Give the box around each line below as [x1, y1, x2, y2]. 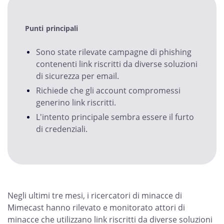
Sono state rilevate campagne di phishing [36, 46, 191, 57]
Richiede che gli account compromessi [36, 85, 180, 96]
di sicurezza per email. [36, 70, 119, 81]
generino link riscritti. [36, 97, 116, 108]
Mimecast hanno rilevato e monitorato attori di [7, 202, 185, 213]
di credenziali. [36, 123, 87, 134]
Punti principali [25, 23, 78, 33]
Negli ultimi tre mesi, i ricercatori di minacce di [7, 190, 182, 201]
